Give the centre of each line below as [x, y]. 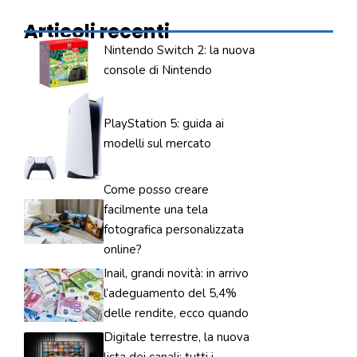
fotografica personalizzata [174, 229]
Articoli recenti [97, 32]
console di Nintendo [158, 71]
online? [123, 249]
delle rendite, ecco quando [176, 313]
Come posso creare [156, 189]
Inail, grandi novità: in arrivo [176, 273]
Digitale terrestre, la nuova [177, 337]
